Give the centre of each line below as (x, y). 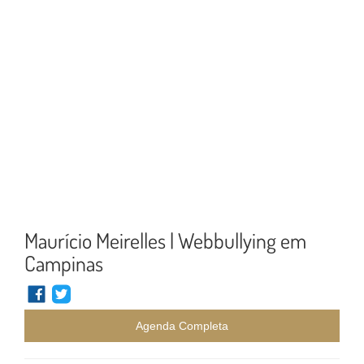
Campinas (64, 263)
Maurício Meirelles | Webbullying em (165, 240)
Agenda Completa (182, 326)
